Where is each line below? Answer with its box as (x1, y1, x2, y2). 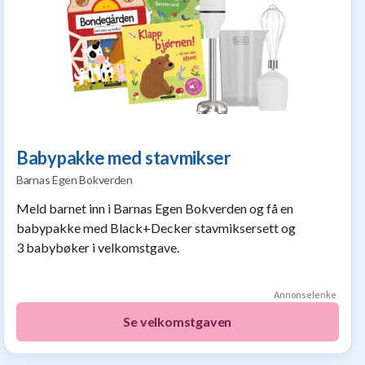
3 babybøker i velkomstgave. (16, 240, 180, 255)
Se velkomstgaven (123, 314, 232, 329)
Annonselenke (273, 289, 336, 300)
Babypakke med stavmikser (16, 147, 231, 169)
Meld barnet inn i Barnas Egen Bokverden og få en (16, 200, 294, 216)
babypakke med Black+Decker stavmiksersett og (16, 220, 297, 235)
